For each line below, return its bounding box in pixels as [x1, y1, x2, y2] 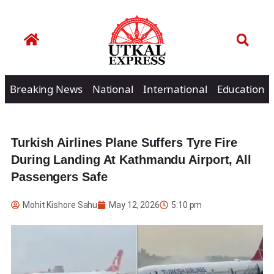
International [143, 81, 207, 96]
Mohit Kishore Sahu [23, 199, 98, 210]
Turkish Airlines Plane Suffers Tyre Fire [11, 135, 237, 149]
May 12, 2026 [109, 199, 160, 210]
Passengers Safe [11, 169, 108, 183]
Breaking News [10, 81, 83, 96]
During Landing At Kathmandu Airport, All [11, 152, 251, 166]
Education [217, 81, 265, 96]
